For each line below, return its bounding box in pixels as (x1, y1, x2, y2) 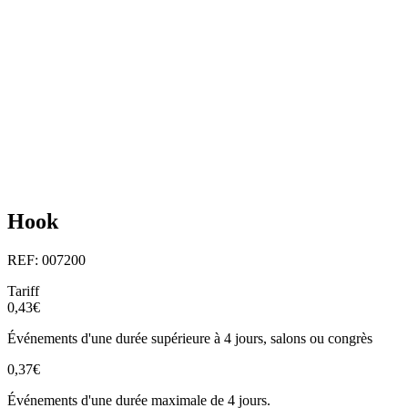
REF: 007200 (7, 251, 86, 268)
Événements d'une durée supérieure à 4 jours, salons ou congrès (7, 330, 372, 346)
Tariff (7, 282, 39, 299)
